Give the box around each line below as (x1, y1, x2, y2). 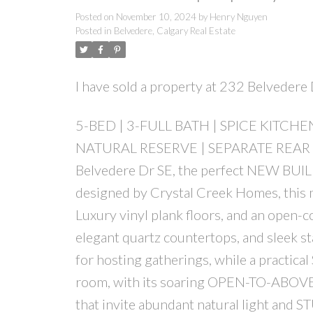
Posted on (75, 11, 116, 23)
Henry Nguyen (209, 11, 268, 23)
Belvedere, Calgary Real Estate (113, 25, 235, 37)
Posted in (75, 25, 112, 37)
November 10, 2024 (115, 11, 196, 23)
